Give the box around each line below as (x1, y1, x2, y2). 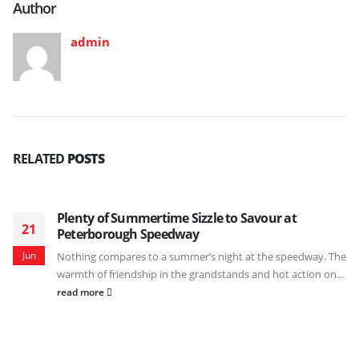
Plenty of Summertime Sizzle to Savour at (57, 209, 296, 228)
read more (57, 285, 107, 299)
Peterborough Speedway (57, 225, 200, 244)
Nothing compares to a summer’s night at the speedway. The (57, 249, 346, 264)
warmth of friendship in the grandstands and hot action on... (57, 267, 344, 282)
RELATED (13, 150, 67, 168)
